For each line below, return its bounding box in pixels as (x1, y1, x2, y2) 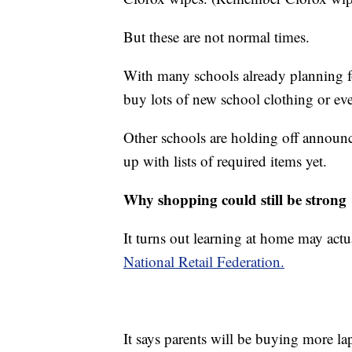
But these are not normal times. (123, 26, 310, 46)
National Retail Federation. (123, 251, 284, 271)
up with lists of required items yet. (123, 150, 327, 170)
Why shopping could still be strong (123, 188, 346, 210)
